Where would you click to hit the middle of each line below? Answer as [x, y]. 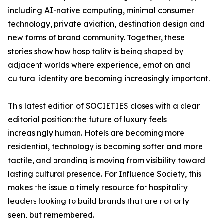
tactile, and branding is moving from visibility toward [107, 160]
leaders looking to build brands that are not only [99, 201]
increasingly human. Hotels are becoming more [96, 133]
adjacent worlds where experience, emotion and [99, 65]
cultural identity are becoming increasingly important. [109, 79]
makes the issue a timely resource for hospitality [98, 188]
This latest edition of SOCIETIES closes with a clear [104, 106]
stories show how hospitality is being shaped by [96, 51]
